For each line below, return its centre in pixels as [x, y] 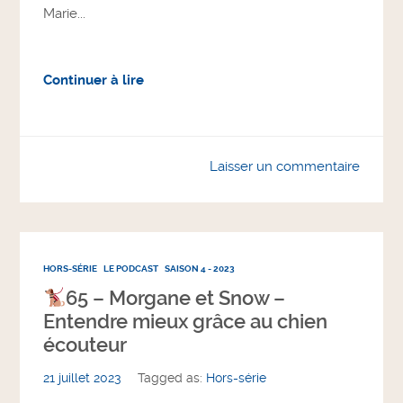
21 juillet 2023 [82, 379]
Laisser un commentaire [284, 167]
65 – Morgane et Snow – [176, 299]
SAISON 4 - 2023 [200, 269]
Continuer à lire [94, 80]
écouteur [85, 345]
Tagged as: [172, 379]
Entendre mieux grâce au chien [186, 322]
